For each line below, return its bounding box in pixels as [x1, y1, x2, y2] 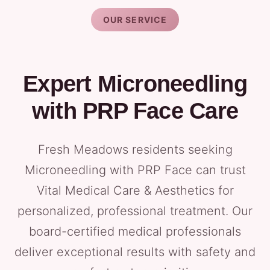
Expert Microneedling [23, 71, 247, 96]
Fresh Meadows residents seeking [37, 142, 233, 157]
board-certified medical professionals [29, 224, 241, 239]
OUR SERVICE [102, 14, 168, 25]
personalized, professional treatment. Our [17, 204, 253, 218]
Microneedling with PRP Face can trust [24, 163, 246, 177]
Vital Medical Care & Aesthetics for [36, 183, 234, 198]
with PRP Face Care [31, 98, 239, 124]
